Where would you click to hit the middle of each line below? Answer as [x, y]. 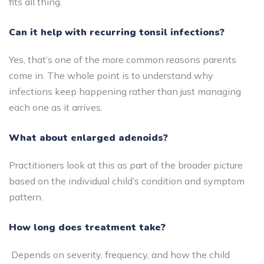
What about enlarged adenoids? [88, 138]
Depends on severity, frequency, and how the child [119, 254]
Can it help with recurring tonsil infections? [117, 32]
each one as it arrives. [56, 107]
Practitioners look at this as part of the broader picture [126, 165]
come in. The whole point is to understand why [111, 75]
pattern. [26, 197]
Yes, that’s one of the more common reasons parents [123, 59]
